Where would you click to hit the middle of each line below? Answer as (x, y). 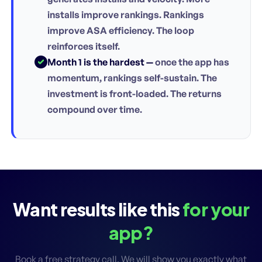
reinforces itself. (84, 46)
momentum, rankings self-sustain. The (132, 77)
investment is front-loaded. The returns (135, 93)
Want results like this (97, 209)
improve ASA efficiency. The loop (121, 30)
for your (216, 209)
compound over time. (95, 109)
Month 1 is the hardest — (100, 62)
